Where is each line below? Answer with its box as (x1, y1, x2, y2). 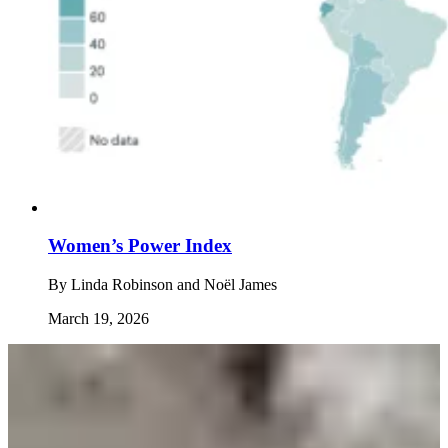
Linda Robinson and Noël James (71, 276, 277, 294)
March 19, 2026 (48, 310, 149, 328)
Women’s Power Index (48, 235, 232, 257)
